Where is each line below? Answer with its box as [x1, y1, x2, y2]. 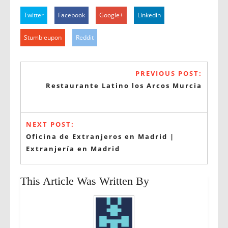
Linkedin [137, 11, 161, 19]
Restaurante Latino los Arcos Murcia [46, 81, 202, 90]
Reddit [76, 33, 94, 42]
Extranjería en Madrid [26, 144, 120, 153]
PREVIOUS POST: [135, 69, 202, 78]
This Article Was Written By [20, 175, 149, 187]
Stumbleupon [24, 33, 62, 42]
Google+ [99, 11, 123, 19]
